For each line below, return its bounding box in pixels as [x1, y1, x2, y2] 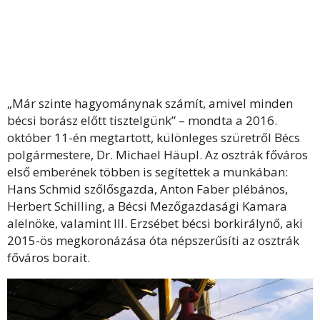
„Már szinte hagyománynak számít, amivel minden [7, 94, 293, 111]
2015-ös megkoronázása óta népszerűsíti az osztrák [7, 231, 299, 249]
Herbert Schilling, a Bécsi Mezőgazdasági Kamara [7, 197, 287, 214]
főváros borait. [7, 249, 90, 266]
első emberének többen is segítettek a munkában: [7, 163, 288, 180]
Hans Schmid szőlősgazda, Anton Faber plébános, [7, 180, 288, 197]
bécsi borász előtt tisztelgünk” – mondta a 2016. [7, 111, 277, 129]
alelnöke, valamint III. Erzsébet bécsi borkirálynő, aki [7, 214, 303, 231]
